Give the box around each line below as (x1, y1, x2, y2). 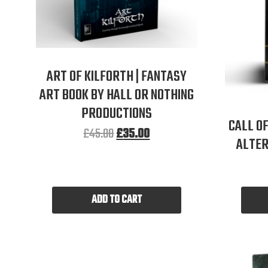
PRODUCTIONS (81, 102, 152, 125)
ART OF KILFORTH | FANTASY (46, 65, 187, 88)
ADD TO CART (91, 191, 142, 209)
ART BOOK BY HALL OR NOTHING (39, 84, 194, 106)
